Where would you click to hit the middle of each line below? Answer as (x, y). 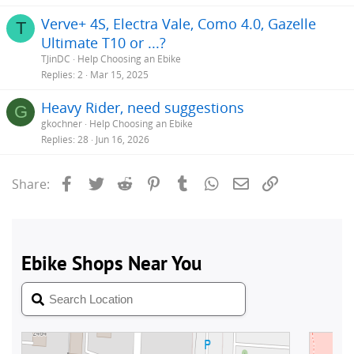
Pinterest (190, 182)
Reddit (154, 182)
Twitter (126, 182)
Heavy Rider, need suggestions (143, 107)
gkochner (62, 123)
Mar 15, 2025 (119, 74)
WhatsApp (252, 182)
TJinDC (56, 58)
